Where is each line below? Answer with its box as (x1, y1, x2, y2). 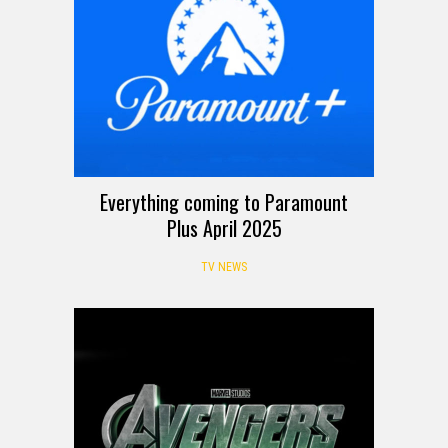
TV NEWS (201, 259, 247, 274)
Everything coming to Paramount (100, 186, 348, 217)
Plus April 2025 (166, 212, 282, 243)
